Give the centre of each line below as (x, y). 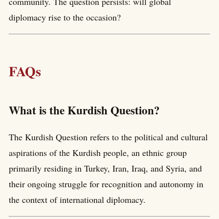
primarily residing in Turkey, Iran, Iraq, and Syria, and (105, 168)
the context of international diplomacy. (77, 199)
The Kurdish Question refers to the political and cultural (108, 137)
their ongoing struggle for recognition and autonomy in (106, 184)
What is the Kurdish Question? (84, 110)
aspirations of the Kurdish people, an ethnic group (98, 152)
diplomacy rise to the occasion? (65, 17)
